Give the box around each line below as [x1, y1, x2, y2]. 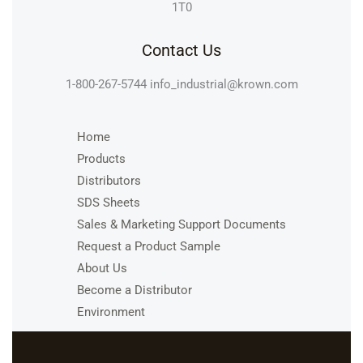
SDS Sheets [77, 194, 140, 210]
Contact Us [142, 41, 221, 61]
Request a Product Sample [77, 238, 220, 254]
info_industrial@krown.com [149, 77, 298, 92]
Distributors [77, 173, 141, 188]
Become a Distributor [77, 282, 192, 297]
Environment [77, 304, 145, 319]
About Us [77, 260, 127, 275]
